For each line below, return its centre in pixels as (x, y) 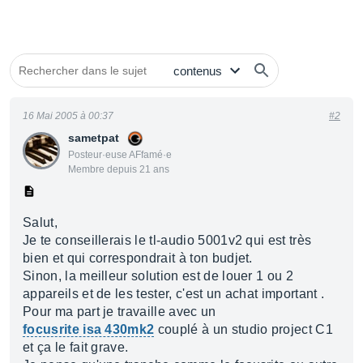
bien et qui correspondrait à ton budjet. (138, 258)
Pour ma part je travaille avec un (120, 312)
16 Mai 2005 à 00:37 (68, 116)
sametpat (94, 138)
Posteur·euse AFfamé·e (120, 155)
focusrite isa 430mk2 (89, 329)
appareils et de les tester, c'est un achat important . (174, 294)
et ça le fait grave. (76, 347)
